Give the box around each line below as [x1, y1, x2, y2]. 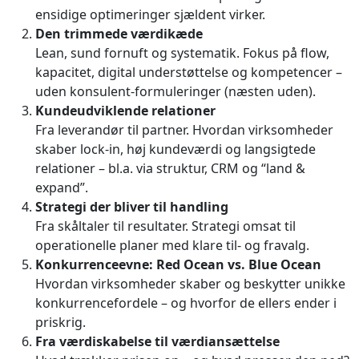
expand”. [35, 178, 88, 196]
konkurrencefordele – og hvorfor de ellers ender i [35, 293, 337, 312]
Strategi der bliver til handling [35, 197, 228, 216]
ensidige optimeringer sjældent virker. [35, 5, 265, 23]
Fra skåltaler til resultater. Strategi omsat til [35, 216, 296, 235]
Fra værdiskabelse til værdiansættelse [35, 332, 280, 350]
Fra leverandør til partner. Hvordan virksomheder [35, 120, 333, 139]
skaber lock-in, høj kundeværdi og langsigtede [35, 139, 316, 158]
